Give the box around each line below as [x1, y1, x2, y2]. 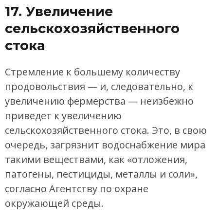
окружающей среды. [5, 197, 104, 210]
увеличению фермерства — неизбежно [5, 94, 194, 108]
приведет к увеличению [5, 109, 122, 123]
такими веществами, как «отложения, [5, 153, 187, 166]
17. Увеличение [5, 3, 113, 19]
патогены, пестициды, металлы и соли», [5, 167, 198, 181]
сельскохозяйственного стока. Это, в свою [5, 124, 207, 137]
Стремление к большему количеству [5, 65, 180, 79]
